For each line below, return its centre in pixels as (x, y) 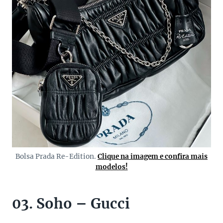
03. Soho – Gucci (71, 204)
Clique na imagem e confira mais (153, 157)
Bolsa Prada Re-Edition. (56, 157)
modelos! (111, 167)
